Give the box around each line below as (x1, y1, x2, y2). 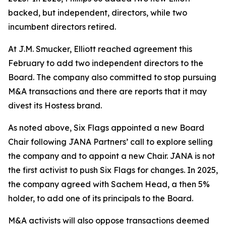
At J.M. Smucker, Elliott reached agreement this (8, 44, 192, 54)
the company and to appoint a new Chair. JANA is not (8, 151, 215, 161)
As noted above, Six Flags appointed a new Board (8, 123, 204, 133)
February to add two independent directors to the (8, 58, 203, 68)
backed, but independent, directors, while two (8, 8, 187, 18)
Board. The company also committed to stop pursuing (8, 72, 216, 82)
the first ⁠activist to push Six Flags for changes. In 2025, (8, 165, 218, 175)
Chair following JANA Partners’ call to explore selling (8, 137, 213, 147)
